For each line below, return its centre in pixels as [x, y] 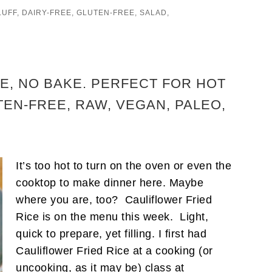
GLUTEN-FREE [106, 12]
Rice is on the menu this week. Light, [112, 216]
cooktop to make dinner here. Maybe [110, 182]
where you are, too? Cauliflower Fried [114, 199]
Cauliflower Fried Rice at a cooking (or [114, 250]
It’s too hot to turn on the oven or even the [124, 165]
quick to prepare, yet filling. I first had [111, 233]
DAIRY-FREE [47, 12]
